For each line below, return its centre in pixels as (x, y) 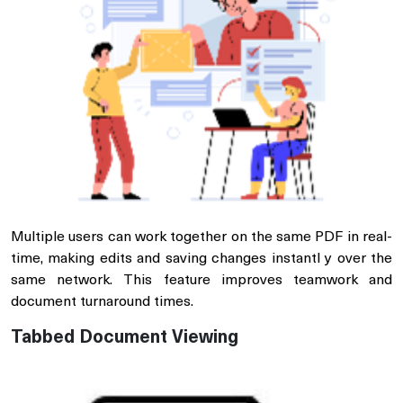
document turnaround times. (102, 303)
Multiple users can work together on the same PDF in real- (201, 238)
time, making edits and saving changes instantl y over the (201, 260)
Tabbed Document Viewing (125, 339)
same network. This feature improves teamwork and (201, 281)
